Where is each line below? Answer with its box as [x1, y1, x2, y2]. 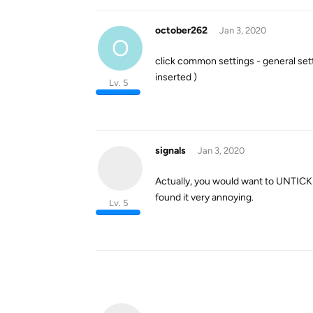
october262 [155, 24, 208, 36]
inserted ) [155, 71, 197, 83]
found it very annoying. [155, 191, 254, 203]
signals [155, 145, 186, 156]
